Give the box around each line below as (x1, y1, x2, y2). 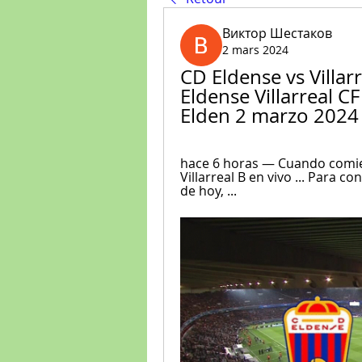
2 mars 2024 (222, 42, 288, 57)
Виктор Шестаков (222, 24, 332, 42)
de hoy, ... (180, 182, 237, 200)
